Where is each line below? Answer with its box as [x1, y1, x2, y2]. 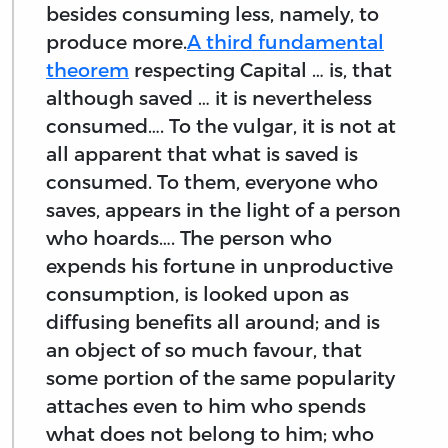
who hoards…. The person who [46, 226, 332, 250]
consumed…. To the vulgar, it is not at [46, 114, 396, 138]
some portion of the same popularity [46, 366, 395, 390]
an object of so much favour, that [46, 338, 362, 362]
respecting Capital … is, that [129, 58, 392, 82]
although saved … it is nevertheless [46, 86, 372, 110]
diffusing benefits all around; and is [46, 310, 380, 334]
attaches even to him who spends [46, 394, 366, 418]
